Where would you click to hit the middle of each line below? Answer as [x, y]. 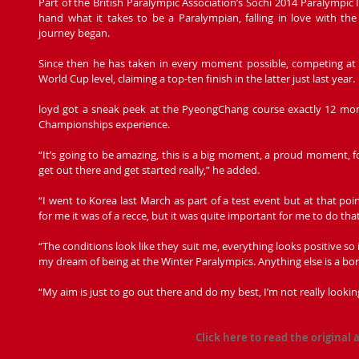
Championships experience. [104, 125]
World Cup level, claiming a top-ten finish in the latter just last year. [197, 79]
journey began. [74, 33]
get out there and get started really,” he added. [149, 170]
